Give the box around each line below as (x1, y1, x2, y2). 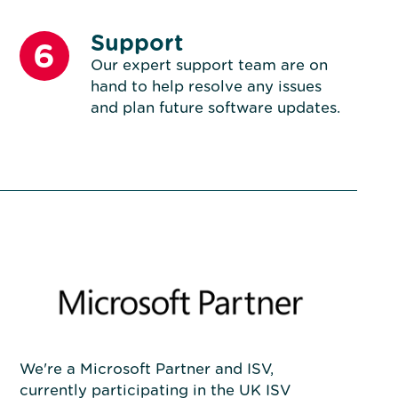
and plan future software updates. (90, 99, 340, 116)
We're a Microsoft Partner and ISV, (19, 361, 274, 378)
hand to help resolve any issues (90, 78, 322, 95)
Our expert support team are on (90, 57, 328, 74)
